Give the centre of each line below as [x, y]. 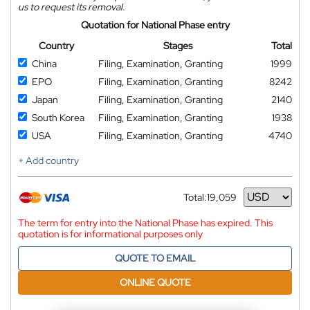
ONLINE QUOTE [155, 282]
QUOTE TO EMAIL [155, 258]
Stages [177, 45]
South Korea [58, 117]
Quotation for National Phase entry [155, 25]
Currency [203, 202]
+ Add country [48, 160]
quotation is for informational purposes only [110, 234]
